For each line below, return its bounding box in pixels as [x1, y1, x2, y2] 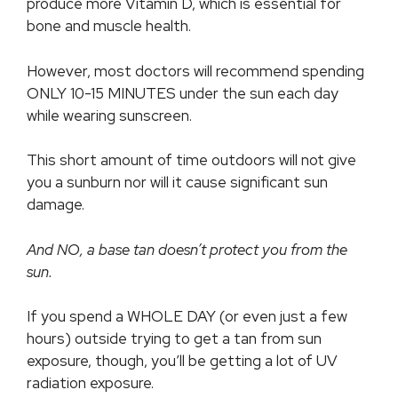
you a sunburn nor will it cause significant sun [27, 172, 328, 193]
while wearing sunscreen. [27, 105, 192, 125]
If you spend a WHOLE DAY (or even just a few [27, 306, 347, 327]
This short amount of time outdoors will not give [27, 150, 356, 171]
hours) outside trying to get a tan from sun [27, 329, 322, 349]
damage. [27, 195, 84, 215]
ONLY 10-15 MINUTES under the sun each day [27, 83, 338, 103]
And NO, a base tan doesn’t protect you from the [27, 239, 347, 259]
